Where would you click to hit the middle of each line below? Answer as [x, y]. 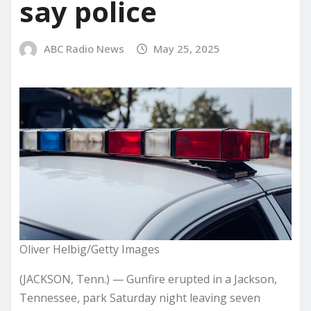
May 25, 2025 [187, 49]
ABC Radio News [84, 49]
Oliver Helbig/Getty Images [90, 250]
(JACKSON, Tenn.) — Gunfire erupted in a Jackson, [148, 279]
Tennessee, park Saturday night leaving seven [140, 298]
